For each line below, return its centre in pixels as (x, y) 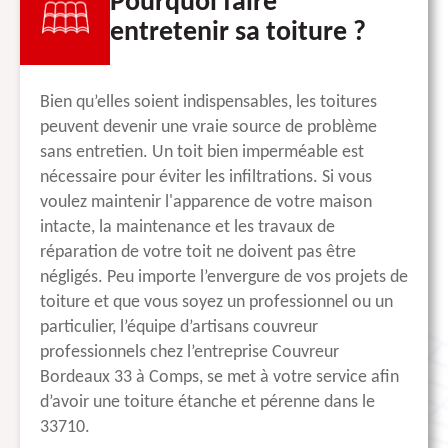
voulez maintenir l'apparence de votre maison (206, 203)
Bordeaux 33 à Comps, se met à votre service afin (219, 378)
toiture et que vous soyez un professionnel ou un (216, 303)
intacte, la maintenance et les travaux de (187, 228)
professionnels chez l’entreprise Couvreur (189, 353)
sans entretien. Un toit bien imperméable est (202, 153)
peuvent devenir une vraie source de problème (208, 128)
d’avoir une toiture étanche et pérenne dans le (207, 403)
